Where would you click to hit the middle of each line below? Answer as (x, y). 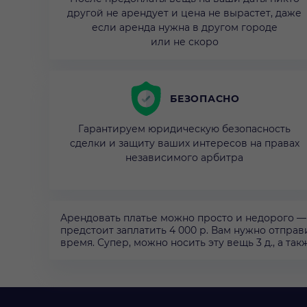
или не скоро (184, 42)
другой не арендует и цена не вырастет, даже (184, 13)
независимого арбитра (184, 158)
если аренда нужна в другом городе (184, 28)
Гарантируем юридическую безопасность (184, 129)
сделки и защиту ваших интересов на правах (184, 144)
